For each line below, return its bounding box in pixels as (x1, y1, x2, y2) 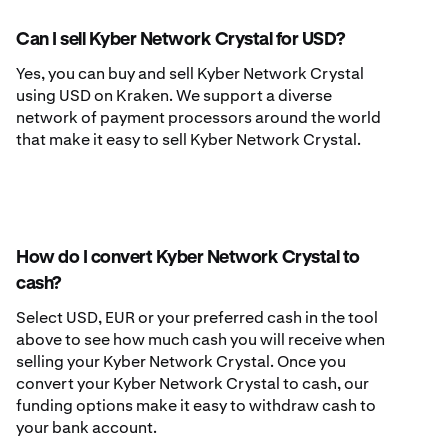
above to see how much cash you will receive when (16, 329, 385, 351)
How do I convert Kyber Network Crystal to (16, 249, 360, 268)
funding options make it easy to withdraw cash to (16, 395, 376, 417)
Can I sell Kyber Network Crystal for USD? (16, 31, 345, 50)
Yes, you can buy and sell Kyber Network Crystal (16, 63, 364, 85)
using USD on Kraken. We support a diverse (16, 85, 332, 107)
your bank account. (16, 417, 157, 439)
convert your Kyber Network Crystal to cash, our (16, 373, 369, 395)
